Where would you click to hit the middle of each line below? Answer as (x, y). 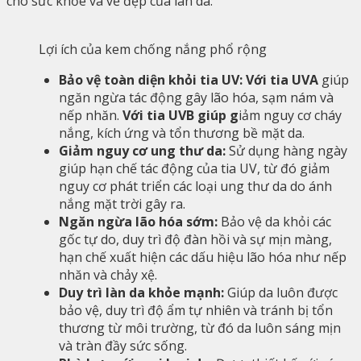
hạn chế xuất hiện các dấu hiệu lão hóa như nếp (203, 257)
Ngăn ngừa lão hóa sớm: (140, 222)
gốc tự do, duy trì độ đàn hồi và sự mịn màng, (195, 239)
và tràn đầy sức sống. (123, 346)
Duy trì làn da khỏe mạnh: (143, 293)
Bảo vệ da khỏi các (276, 222)
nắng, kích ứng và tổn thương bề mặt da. (182, 133)
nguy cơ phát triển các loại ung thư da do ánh (195, 186)
